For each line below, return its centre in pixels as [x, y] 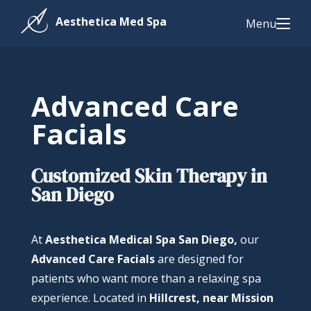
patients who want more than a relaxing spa [146, 278]
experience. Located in [90, 298]
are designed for [199, 259]
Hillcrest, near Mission [211, 298]
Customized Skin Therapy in [149, 176]
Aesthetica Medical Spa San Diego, [141, 239]
